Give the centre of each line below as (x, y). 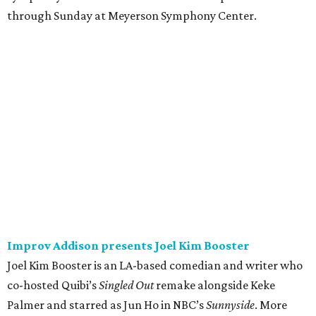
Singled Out (126, 285)
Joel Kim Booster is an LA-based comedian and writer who (155, 266)
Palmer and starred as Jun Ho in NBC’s (107, 305)
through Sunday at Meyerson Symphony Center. (132, 16)
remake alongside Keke (214, 285)
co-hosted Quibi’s (53, 285)
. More (271, 305)
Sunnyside (230, 305)
